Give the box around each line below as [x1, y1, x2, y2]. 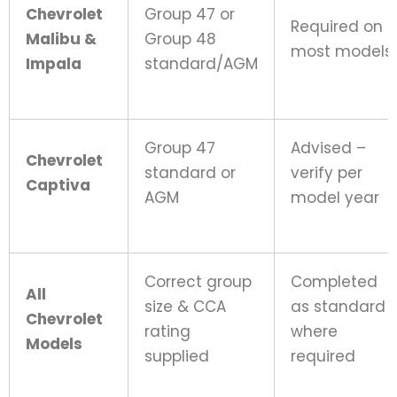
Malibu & [26, 27, 97, 50]
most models [291, 40, 393, 62]
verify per [291, 161, 362, 183]
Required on [291, 15, 383, 37]
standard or [144, 161, 236, 183]
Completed [291, 270, 378, 292]
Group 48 [144, 27, 216, 50]
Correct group [144, 270, 252, 292]
